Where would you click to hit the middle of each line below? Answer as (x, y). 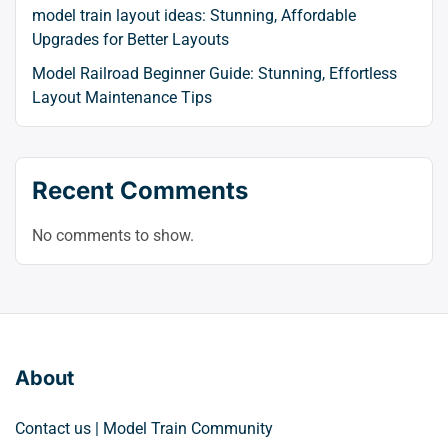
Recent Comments (140, 190)
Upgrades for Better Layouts (130, 39)
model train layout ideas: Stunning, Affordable (194, 15)
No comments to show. (113, 235)
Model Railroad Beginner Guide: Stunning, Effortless (214, 73)
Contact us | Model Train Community (144, 429)
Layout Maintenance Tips (122, 97)
